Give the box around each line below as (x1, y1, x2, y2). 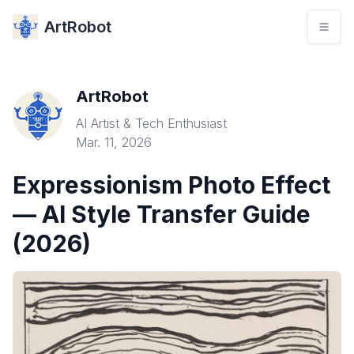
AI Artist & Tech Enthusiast (76, 115, 227, 131)
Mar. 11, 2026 (76, 134, 152, 150)
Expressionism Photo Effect (13, 171, 330, 199)
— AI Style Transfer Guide (13, 200, 311, 228)
